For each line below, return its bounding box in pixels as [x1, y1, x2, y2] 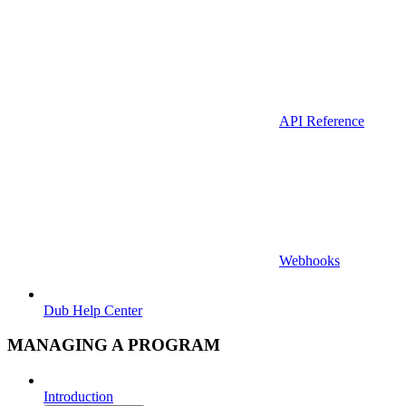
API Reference [279, 112, 364, 129]
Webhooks [279, 252, 340, 268]
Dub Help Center [43, 302, 142, 318]
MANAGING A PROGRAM [7, 335, 220, 355]
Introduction [43, 388, 113, 404]
